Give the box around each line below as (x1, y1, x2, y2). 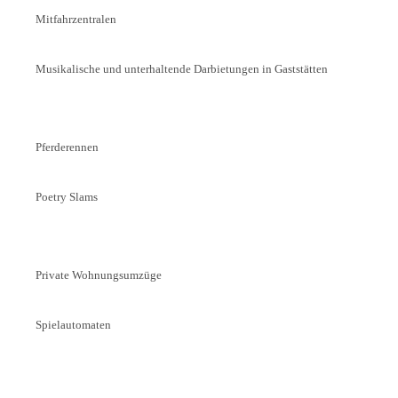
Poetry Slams (35, 189, 98, 203)
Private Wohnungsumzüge (35, 267, 162, 282)
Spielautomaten (35, 317, 111, 331)
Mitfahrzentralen (35, 12, 116, 26)
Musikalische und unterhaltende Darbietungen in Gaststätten (35, 61, 328, 76)
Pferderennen (35, 139, 99, 154)
